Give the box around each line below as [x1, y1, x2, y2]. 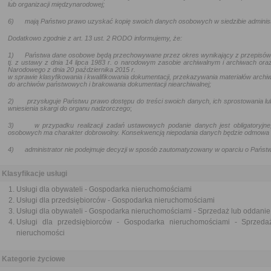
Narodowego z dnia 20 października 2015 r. [8, 66, 135, 73]
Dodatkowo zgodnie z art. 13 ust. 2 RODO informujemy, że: [8, 34, 182, 42]
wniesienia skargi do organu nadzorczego [8, 105, 130, 112]
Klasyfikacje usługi [2, 169, 67, 178]
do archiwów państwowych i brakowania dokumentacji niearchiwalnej [8, 80, 209, 88]
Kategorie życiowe [2, 255, 65, 263]
